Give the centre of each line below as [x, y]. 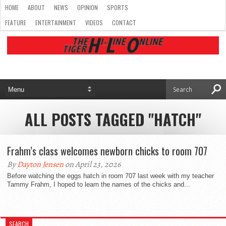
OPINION [88, 7]
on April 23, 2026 [92, 164]
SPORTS [118, 7]
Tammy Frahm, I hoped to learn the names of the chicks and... [99, 184]
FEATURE [16, 22]
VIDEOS [94, 22]
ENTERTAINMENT [56, 22]
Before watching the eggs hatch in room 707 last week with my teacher [110, 176]
